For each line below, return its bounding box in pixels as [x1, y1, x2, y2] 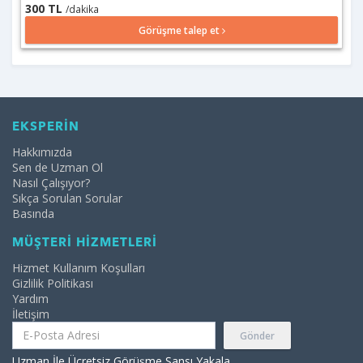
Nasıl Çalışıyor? [12, 174, 90, 190]
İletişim [12, 305, 49, 322]
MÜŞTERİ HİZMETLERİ [12, 237, 157, 250]
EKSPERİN [12, 121, 79, 134]
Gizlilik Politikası [12, 275, 93, 291]
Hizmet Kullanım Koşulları [12, 259, 145, 275]
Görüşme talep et [138, 23, 222, 37]
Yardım [12, 290, 49, 306]
